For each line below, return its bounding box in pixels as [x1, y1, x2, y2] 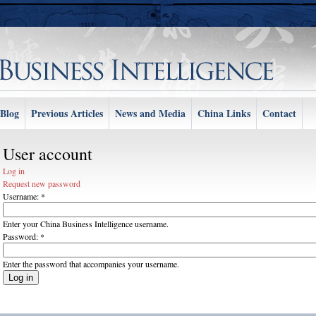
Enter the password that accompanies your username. [3, 258, 179, 269]
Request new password [3, 178, 80, 189]
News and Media [115, 106, 186, 121]
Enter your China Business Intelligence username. [3, 218, 169, 229]
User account [3, 142, 92, 165]
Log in [3, 165, 25, 176]
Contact [262, 106, 296, 121]
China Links [197, 106, 250, 121]
